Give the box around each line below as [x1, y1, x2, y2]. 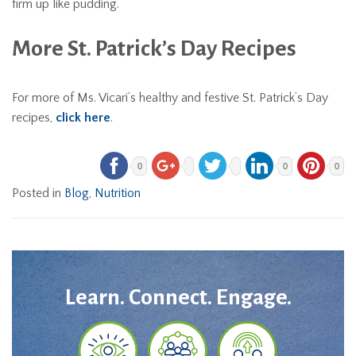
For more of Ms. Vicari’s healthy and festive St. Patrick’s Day [12, 90, 328, 105]
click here [56, 110, 110, 125]
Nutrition [95, 185, 141, 200]
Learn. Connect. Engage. [64, 284, 292, 309]
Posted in [12, 185, 64, 200]
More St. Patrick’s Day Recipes [12, 36, 296, 60]
